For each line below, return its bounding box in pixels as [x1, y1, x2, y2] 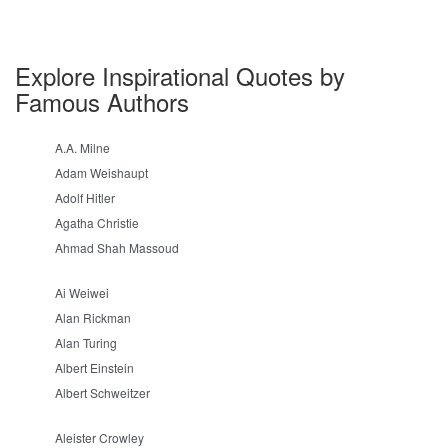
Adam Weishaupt [55, 164, 148, 181]
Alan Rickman [55, 309, 131, 326]
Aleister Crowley [55, 429, 144, 446]
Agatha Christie [55, 214, 139, 231]
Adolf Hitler [55, 189, 115, 206]
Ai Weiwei [55, 284, 109, 301]
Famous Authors [15, 84, 189, 119]
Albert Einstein [55, 359, 134, 376]
